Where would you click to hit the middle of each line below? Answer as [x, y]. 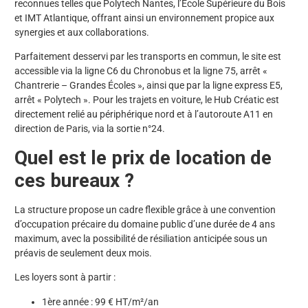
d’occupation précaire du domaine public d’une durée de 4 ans [145, 224]
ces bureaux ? [74, 180]
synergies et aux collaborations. [82, 32]
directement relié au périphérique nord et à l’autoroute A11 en [144, 114]
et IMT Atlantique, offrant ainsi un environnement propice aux [144, 18]
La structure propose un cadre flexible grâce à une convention [145, 209]
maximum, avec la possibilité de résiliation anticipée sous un [141, 238]
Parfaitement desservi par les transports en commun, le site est [148, 57]
